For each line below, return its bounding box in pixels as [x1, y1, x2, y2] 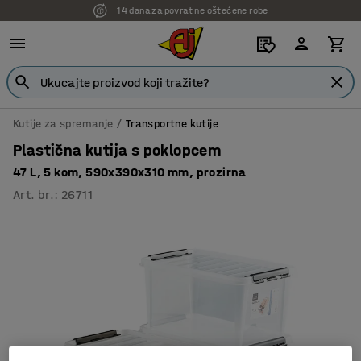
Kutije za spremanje [13, 117, 114, 131]
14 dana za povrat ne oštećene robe [117, 5, 268, 16]
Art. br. [13, 187, 55, 202]
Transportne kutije [125, 117, 219, 131]
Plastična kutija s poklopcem [13, 141, 222, 160]
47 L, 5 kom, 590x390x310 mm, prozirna [13, 164, 247, 180]
